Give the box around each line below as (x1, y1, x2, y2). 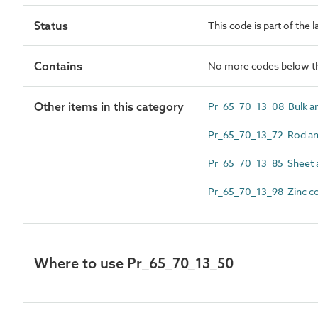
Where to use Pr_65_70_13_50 (34, 253, 234, 272)
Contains (34, 58, 82, 73)
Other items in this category (34, 99, 184, 114)
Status (34, 18, 68, 33)
